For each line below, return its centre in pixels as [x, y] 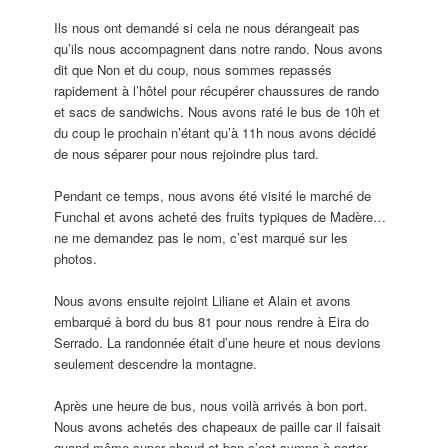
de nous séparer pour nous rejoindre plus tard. [187, 153]
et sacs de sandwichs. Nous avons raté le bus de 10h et [217, 111]
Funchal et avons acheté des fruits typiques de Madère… [220, 217]
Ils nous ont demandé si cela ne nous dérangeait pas [207, 27]
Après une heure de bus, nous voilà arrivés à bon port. [211, 406]
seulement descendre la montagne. [156, 364]
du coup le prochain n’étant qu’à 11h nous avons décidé [215, 132]
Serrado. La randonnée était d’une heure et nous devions [218, 343]
